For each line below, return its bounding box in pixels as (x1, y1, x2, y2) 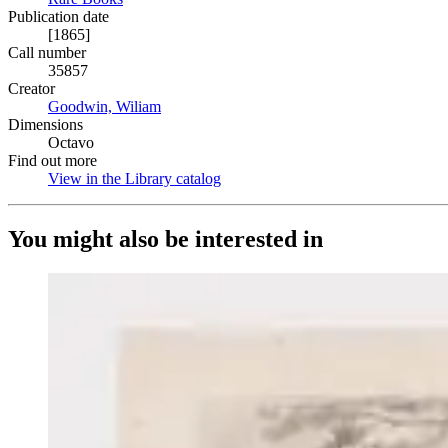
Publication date (8, 8, 109, 25)
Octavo (48, 134, 94, 151)
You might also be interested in (8, 225, 323, 252)
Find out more (8, 152, 97, 169)
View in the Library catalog (48, 170, 221, 187)
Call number (8, 44, 86, 61)
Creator (8, 80, 55, 97)
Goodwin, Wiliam (48, 98, 161, 115)
